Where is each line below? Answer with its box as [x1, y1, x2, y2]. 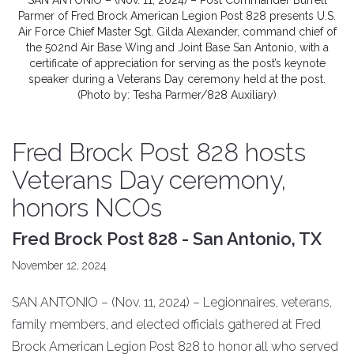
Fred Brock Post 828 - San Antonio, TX [12, 228, 322, 250]
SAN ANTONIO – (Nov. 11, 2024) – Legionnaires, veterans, [12, 295, 332, 311]
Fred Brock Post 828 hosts [12, 137, 306, 168]
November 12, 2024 [12, 259, 107, 273]
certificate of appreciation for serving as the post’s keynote [28, 57, 326, 70]
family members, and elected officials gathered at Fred [12, 317, 321, 333]
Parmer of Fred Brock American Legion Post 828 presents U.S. [18, 9, 336, 23]
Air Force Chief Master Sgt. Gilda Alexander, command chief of [17, 25, 337, 39]
